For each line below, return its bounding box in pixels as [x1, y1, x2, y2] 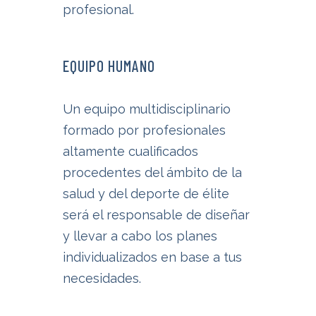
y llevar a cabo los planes [63, 229, 217, 244]
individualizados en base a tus [63, 250, 242, 265]
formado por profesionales [63, 123, 226, 138]
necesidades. [63, 271, 141, 286]
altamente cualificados [63, 144, 198, 159]
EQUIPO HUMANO [63, 56, 155, 75]
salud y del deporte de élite [63, 186, 229, 202]
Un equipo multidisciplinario [63, 102, 231, 117]
